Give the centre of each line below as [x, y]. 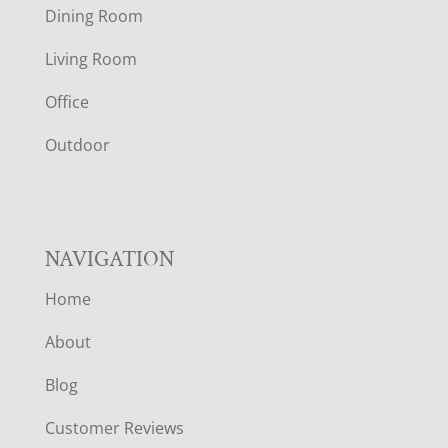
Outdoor [77, 145]
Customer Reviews [114, 428]
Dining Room [93, 16]
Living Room [90, 59]
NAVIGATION [109, 260]
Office [66, 102]
